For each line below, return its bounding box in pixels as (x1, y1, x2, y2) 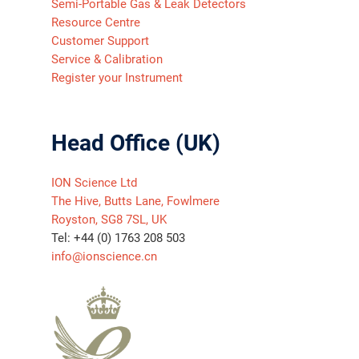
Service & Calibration (51, 52, 163, 67)
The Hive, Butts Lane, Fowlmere (51, 194, 220, 208)
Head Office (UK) (51, 130, 220, 156)
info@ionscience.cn (51, 249, 157, 264)
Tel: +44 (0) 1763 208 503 (51, 231, 185, 245)
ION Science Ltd (51, 175, 137, 190)
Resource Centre (51, 15, 140, 30)
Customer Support (51, 34, 149, 48)
